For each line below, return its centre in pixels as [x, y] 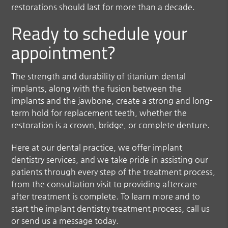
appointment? [64, 52]
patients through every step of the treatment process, [113, 172]
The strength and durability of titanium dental [99, 76]
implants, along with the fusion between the [97, 88]
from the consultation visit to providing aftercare [104, 184]
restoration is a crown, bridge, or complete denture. [111, 125]
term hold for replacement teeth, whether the [99, 112]
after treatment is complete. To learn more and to [106, 196]
